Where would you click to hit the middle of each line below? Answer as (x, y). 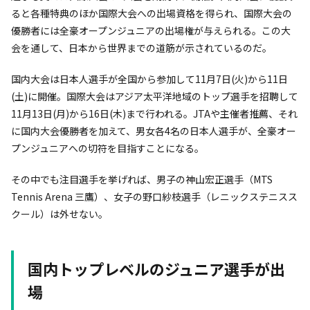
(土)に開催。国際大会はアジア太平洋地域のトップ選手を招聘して (155, 97)
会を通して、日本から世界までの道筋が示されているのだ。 (142, 48)
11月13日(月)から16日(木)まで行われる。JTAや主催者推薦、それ (154, 114)
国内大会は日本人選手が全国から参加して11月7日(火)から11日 (149, 79)
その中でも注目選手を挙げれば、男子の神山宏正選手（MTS (142, 180)
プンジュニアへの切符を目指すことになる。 (108, 148)
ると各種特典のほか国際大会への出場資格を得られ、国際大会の (152, 13)
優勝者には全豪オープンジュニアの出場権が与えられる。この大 (151, 31)
